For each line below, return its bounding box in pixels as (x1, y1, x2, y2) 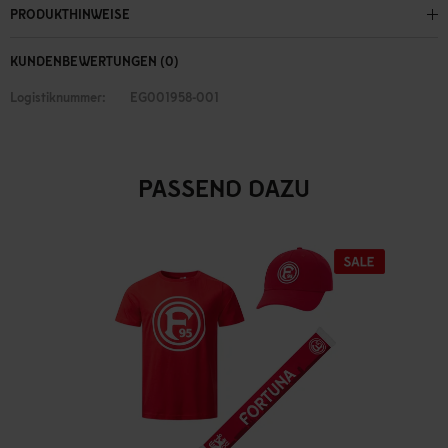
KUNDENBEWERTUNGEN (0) (10, 53, 179, 70)
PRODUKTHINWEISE (10, 6, 130, 23)
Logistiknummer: (10, 89, 106, 106)
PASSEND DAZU (138, 173, 310, 203)
